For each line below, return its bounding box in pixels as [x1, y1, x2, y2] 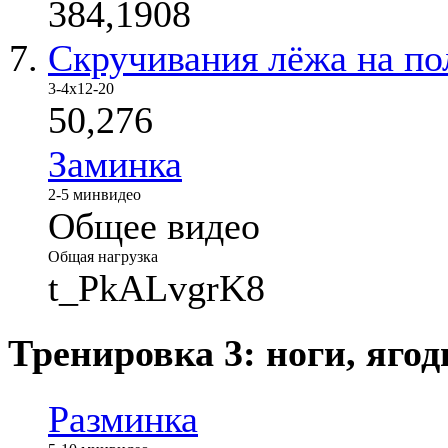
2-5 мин [48, 186, 101, 203]
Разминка [48, 397, 198, 440]
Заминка [48, 143, 182, 185]
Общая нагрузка [48, 248, 158, 265]
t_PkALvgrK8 [48, 267, 265, 309]
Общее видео [48, 205, 260, 247]
